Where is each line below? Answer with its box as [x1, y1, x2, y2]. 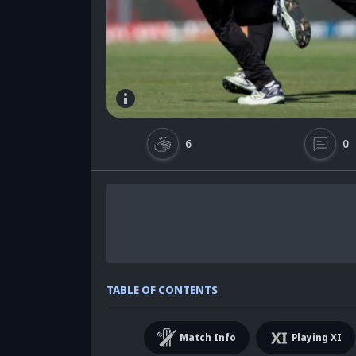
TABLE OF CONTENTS [106, 281, 218, 297]
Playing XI [291, 330, 342, 344]
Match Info [179, 330, 236, 344]
